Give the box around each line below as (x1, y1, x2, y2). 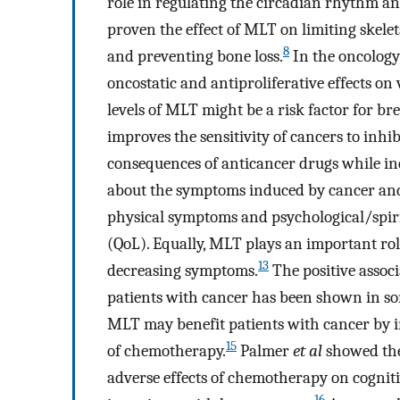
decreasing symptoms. (107, 261, 258, 281)
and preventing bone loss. (107, 46, 283, 67)
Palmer (237, 341, 293, 362)
